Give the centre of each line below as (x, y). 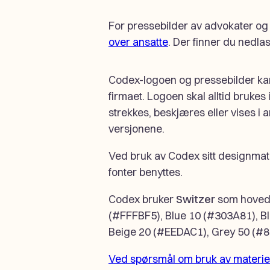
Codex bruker (142, 199)
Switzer (196, 199)
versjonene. (137, 128)
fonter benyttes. (146, 172)
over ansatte (138, 42)
